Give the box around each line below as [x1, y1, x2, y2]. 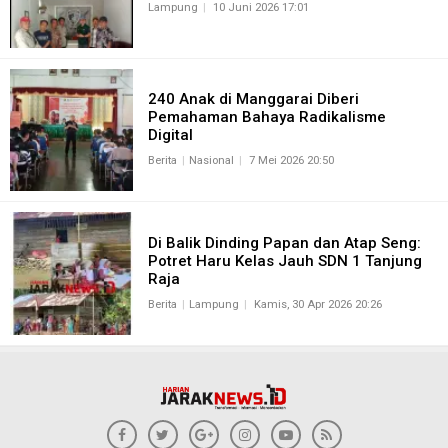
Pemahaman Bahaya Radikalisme [147, 107, 386, 126]
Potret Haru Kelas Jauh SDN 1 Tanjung [147, 251, 422, 270]
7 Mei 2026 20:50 [248, 153, 334, 167]
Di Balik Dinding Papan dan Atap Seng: [147, 233, 421, 252]
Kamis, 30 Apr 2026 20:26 [253, 297, 382, 311]
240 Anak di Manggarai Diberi [147, 89, 359, 108]
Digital [147, 125, 197, 144]
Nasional [188, 153, 234, 167]
